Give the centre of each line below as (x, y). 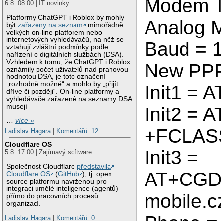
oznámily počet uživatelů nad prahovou (68, 70)
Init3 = (172, 158)
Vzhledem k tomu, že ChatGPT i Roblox (69, 62)
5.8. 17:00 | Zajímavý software (49, 152)
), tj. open (97, 174)
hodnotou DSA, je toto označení (56, 77)
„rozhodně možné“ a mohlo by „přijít (63, 84)
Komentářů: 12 (77, 131)
